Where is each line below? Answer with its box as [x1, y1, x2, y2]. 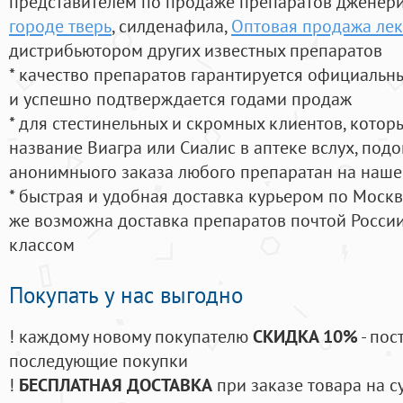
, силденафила [112, 13, 224, 39]
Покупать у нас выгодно [9, 281, 243, 310]
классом [9, 232, 75, 257]
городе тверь [9, 13, 112, 39]
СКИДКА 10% [253, 324, 358, 349]
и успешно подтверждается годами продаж [9, 86, 352, 112]
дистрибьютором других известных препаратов [9, 38, 382, 63]
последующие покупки [9, 348, 188, 373]
